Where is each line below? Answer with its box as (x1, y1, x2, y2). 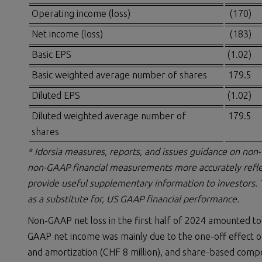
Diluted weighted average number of (32, 111, 186, 122)
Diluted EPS (32, 90, 80, 101)
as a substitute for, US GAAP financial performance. (27, 194, 239, 204)
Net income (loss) (32, 29, 103, 40)
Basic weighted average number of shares (32, 70, 207, 81)
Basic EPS (32, 49, 71, 60)
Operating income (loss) (32, 8, 130, 19)
